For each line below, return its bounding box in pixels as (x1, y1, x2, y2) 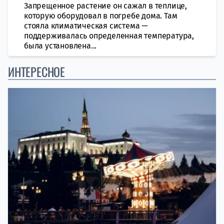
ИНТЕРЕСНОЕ (8, 62, 65, 80)
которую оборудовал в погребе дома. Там (24, 10, 177, 20)
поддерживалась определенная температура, (24, 30, 194, 40)
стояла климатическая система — (24, 20, 148, 30)
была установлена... (24, 40, 97, 50)
